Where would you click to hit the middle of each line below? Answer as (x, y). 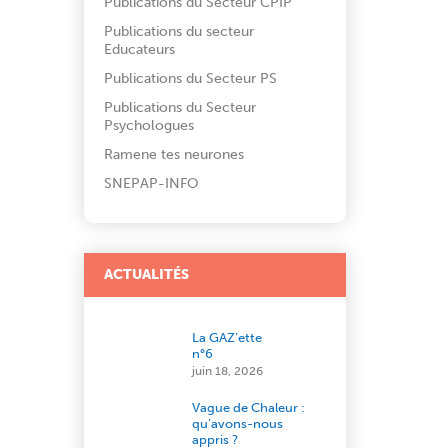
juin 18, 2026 (227, 371)
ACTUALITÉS (146, 274)
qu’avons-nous (237, 423)
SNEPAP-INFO (151, 183)
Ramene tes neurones (173, 154)
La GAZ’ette (226, 337)
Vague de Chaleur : (248, 407)
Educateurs (139, 49)
